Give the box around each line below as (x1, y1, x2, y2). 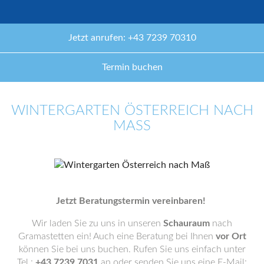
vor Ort (215, 232, 246, 241)
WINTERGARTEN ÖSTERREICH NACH (11, 104, 253, 118)
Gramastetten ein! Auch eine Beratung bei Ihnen (18, 232, 216, 241)
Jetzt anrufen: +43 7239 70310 (68, 33, 196, 42)
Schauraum (163, 219, 210, 228)
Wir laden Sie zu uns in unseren (32, 219, 163, 228)
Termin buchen (101, 62, 163, 72)
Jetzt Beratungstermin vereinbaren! (56, 196, 208, 206)
